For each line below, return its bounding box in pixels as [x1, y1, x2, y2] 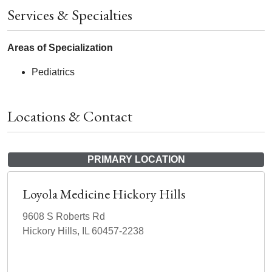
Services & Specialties [7, 5, 132, 25]
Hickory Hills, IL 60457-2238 [22, 226, 144, 237]
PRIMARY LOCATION [87, 154, 185, 165]
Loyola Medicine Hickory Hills [22, 185, 186, 203]
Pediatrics [32, 67, 75, 78]
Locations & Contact [7, 106, 132, 126]
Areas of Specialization [7, 42, 113, 53]
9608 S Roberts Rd [22, 211, 105, 222]
